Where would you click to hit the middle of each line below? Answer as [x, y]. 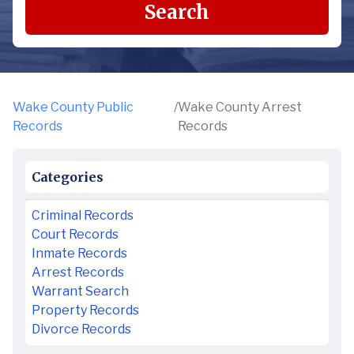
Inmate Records [79, 253]
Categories [68, 177]
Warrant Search [80, 291]
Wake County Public [73, 107]
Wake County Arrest [239, 107]
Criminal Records [83, 215]
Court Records [75, 234]
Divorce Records [81, 329]
